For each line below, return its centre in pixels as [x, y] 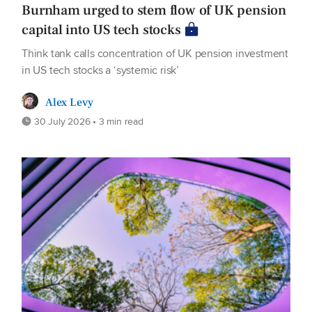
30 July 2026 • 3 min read [87, 122]
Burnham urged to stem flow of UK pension [154, 11]
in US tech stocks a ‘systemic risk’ [101, 70]
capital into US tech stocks [101, 30]
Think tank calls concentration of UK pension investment [155, 54]
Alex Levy [70, 103]
